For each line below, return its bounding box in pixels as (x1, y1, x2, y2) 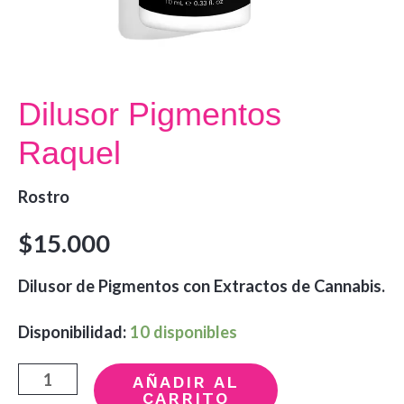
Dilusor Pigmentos (18, 95, 281, 133)
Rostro (18, 187, 69, 207)
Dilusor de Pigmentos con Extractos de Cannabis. (18, 275, 385, 296)
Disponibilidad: (18, 321, 126, 342)
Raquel (18, 133, 121, 171)
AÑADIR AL (133, 372, 240, 392)
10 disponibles (130, 321, 237, 342)
